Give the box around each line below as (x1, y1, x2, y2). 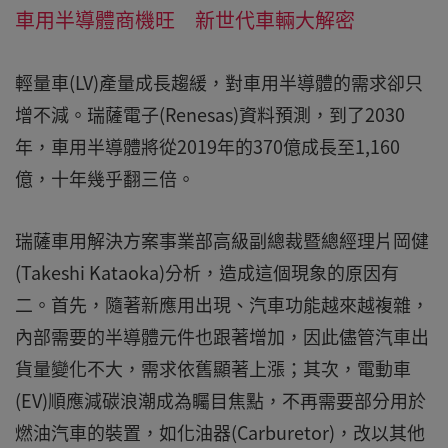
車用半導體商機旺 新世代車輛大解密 (15, 5, 355, 35)
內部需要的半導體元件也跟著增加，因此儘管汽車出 (15, 323, 429, 351)
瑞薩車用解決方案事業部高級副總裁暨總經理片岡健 (15, 227, 429, 255)
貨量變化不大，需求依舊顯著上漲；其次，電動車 (15, 355, 411, 383)
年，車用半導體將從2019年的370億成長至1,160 (15, 133, 400, 161)
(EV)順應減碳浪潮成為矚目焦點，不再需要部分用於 (15, 387, 426, 415)
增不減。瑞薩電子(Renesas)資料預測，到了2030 (15, 101, 405, 129)
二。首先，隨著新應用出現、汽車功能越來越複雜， (15, 291, 429, 319)
